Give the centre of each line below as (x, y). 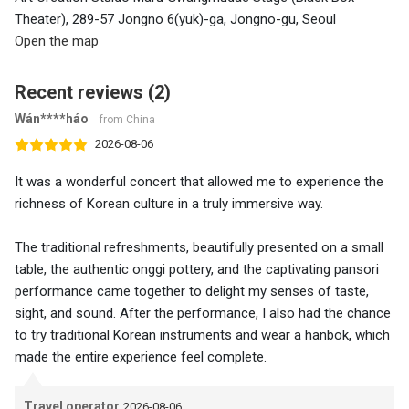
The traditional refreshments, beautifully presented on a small (199, 248)
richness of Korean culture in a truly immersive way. (169, 204)
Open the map (57, 42)
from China (127, 120)
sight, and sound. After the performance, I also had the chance (203, 314)
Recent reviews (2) (93, 93)
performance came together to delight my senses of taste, (192, 292)
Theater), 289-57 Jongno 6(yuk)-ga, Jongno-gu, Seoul (175, 20)
